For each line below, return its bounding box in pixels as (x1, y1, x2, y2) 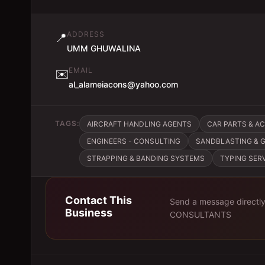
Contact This (65, 194, 132, 206)
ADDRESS (67, 30, 105, 38)
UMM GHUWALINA (67, 43, 141, 53)
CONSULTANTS (170, 209, 232, 219)
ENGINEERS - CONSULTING (87, 137, 180, 146)
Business (65, 206, 112, 219)
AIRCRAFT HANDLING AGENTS (87, 119, 192, 128)
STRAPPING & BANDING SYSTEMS (87, 154, 205, 163)
